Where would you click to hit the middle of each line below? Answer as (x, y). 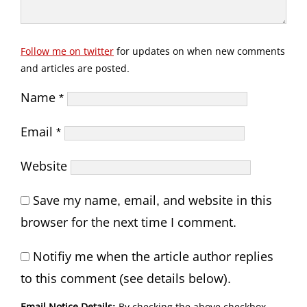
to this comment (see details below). (126, 279)
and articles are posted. (75, 68)
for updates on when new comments (199, 51)
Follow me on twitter (67, 51)
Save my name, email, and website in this (152, 200)
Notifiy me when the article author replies (153, 257)
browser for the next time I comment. (128, 222)
